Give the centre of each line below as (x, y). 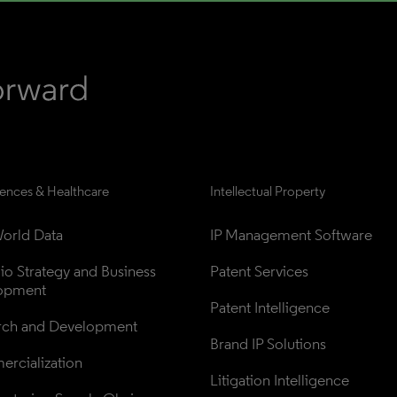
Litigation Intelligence (280, 380)
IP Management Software (291, 235)
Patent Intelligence (270, 307)
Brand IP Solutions (268, 344)
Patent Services (259, 271)
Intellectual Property (268, 191)
